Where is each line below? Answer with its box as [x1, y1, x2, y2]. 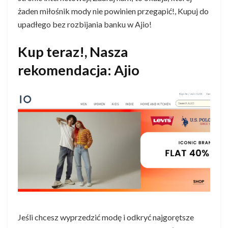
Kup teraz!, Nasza [18, 43, 128, 60]
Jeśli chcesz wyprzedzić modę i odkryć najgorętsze [18, 212, 194, 222]
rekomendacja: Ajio [18, 61, 139, 78]
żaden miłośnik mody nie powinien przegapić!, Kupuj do [18, 6, 209, 16]
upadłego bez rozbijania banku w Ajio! [18, 19, 152, 30]
